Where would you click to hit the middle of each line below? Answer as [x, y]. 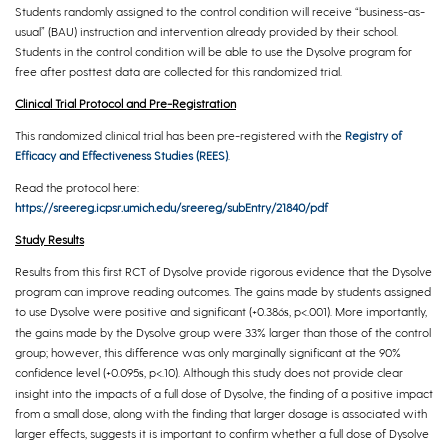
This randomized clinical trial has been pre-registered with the [180, 134]
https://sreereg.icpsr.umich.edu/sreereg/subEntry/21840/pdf [171, 206]
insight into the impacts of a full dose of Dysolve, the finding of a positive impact [224, 392]
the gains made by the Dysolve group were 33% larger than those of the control [223, 331]
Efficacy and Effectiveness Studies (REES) [121, 154]
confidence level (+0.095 [77, 371]
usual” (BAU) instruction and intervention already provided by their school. [206, 30]
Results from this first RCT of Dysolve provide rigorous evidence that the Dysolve [223, 270]
